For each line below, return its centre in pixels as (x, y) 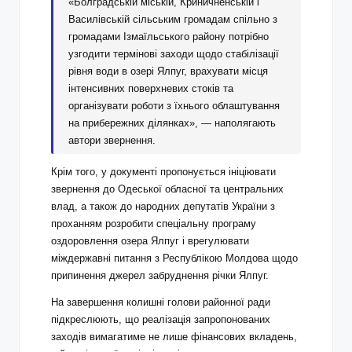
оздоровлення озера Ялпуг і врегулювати (150, 241)
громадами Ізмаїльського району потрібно (169, 36)
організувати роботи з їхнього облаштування (174, 105)
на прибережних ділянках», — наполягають (172, 123)
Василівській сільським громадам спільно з (173, 19)
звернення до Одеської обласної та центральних (167, 189)
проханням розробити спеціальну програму (154, 224)
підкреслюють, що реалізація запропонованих (161, 320)
